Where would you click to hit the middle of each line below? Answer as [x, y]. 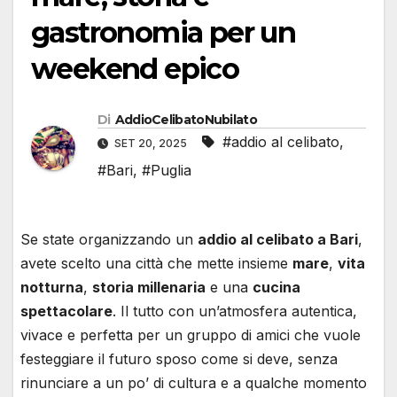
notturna [52, 288]
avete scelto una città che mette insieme [156, 264]
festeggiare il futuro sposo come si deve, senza [179, 359]
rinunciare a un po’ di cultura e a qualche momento [194, 383]
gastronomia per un [163, 33]
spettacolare [66, 311]
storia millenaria [149, 288]
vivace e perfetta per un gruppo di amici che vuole [191, 335]
